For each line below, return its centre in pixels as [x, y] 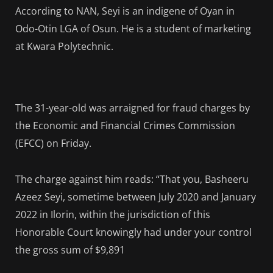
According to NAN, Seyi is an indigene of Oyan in [125, 11]
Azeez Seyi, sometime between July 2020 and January [136, 197]
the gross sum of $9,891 [70, 250]
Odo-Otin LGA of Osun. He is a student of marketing [133, 29]
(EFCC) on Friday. [53, 144]
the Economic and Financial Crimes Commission [125, 126]
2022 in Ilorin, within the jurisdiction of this [113, 214]
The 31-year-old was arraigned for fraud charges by [133, 108]
